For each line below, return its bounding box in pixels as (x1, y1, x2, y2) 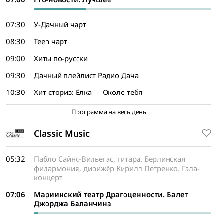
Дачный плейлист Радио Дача (34, 70, 139, 80)
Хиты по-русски (34, 53, 88, 63)
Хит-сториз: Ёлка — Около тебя (34, 87, 143, 97)
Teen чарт (34, 36, 67, 46)
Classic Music (34, 127, 90, 139)
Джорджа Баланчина (34, 199, 111, 208)
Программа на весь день (71, 108, 146, 116)
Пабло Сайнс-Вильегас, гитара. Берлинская (34, 154, 186, 164)
